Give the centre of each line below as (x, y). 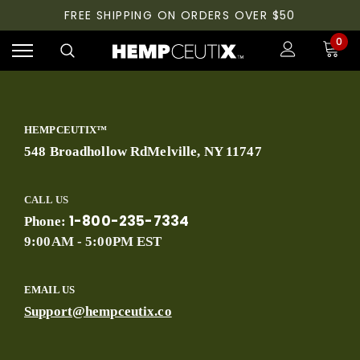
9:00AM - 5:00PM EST (95, 241)
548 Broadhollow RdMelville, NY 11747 (143, 151)
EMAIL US (50, 290)
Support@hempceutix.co (98, 311)
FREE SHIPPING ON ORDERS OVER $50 (180, 15)
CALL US (46, 200)
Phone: (47, 221)
